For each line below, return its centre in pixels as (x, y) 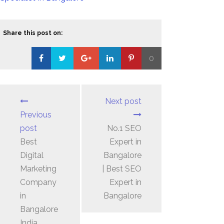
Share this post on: (33, 33)
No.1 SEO (124, 128)
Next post (123, 101)
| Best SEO (121, 168)
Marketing (38, 168)
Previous (36, 114)
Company (38, 182)
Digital (32, 155)
